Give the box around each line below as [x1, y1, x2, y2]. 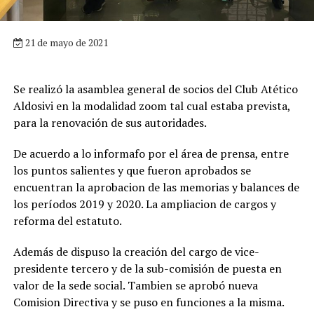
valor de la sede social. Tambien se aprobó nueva [13, 278, 261, 294]
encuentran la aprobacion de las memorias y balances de [13, 179, 299, 196]
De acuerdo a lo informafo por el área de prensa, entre [13, 146, 289, 162]
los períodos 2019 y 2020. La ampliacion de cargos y [13, 196, 276, 212]
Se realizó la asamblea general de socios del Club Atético [13, 81, 298, 97]
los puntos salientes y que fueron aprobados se [13, 163, 251, 179]
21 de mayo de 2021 [22, 36, 108, 50]
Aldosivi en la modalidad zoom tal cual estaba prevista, [13, 98, 290, 114]
